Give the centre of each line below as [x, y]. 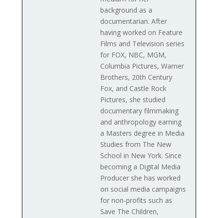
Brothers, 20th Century [136, 77]
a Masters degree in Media [142, 133]
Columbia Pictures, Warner [142, 66]
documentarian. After [133, 21]
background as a [126, 10]
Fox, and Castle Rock [133, 88]
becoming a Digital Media [140, 166]
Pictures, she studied [133, 99]
